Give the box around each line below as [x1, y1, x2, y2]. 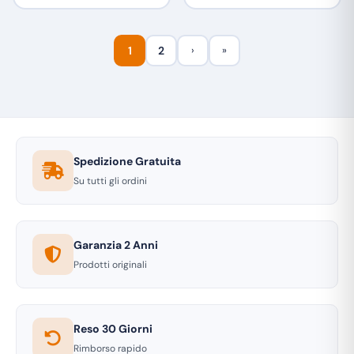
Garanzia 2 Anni [73, 238, 158, 252]
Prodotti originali [73, 258, 147, 271]
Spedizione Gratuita [73, 154, 181, 168]
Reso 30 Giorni [73, 322, 153, 336]
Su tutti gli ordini [73, 175, 147, 187]
